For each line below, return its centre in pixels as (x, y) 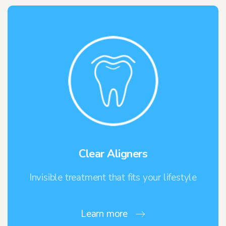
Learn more (104, 214)
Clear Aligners (113, 154)
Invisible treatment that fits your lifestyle (113, 178)
